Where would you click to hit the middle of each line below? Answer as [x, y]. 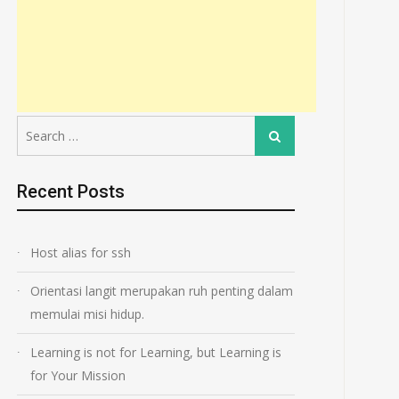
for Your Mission [78, 376]
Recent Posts [71, 192]
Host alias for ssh [81, 253]
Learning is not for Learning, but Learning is [156, 353]
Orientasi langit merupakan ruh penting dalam [162, 291]
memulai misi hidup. [87, 314]
